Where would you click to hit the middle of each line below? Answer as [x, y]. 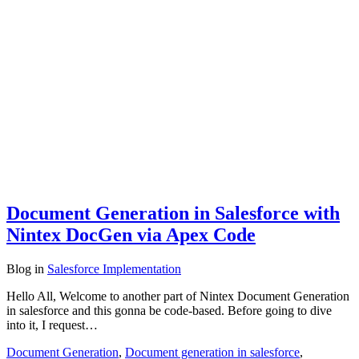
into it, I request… [52, 325]
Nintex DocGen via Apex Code [131, 234]
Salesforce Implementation [114, 268]
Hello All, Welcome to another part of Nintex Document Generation [178, 296]
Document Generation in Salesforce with [173, 213]
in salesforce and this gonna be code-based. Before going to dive [169, 310]
